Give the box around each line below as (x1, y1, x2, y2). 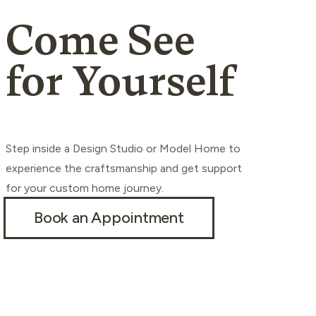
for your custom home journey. (6, 181, 164, 195)
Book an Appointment (34, 207, 184, 227)
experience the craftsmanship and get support (6, 162, 242, 176)
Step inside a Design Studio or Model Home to (6, 142, 241, 156)
